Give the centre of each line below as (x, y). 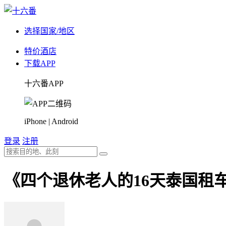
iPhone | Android (51, 121)
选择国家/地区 (49, 31)
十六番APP (44, 83)
